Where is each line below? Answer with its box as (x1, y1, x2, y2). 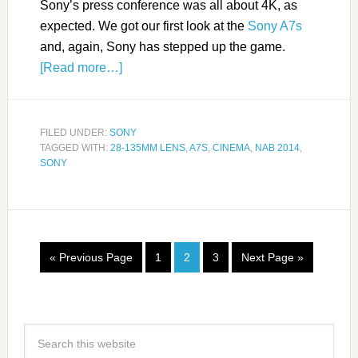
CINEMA (212, 141, 250, 153)
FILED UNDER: (39, 126, 109, 138)
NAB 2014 (254, 141, 300, 153)
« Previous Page (49, 250, 133, 264)
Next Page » (241, 250, 304, 264)
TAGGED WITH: (39, 141, 110, 153)
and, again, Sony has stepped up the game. (39, 39, 285, 54)
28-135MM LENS (109, 141, 185, 153)
